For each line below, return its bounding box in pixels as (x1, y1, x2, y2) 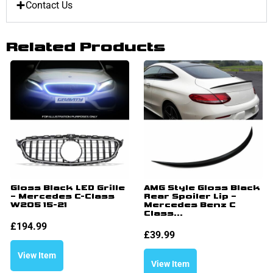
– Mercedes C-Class (10, 191, 115, 201)
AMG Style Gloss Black (144, 183, 260, 193)
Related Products (6, 38, 165, 55)
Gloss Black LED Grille (10, 183, 125, 193)
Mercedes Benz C (144, 200, 236, 210)
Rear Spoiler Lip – (144, 191, 236, 201)
